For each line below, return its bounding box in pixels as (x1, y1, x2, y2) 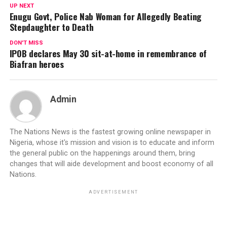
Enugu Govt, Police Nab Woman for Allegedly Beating (9, 10, 202, 23)
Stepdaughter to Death (9, 20, 94, 34)
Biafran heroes (9, 57, 64, 71)
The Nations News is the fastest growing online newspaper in (9, 128, 211, 137)
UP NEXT (9, 3, 34, 10)
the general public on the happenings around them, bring (9, 149, 195, 158)
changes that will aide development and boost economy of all (9, 160, 213, 169)
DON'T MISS (9, 40, 43, 47)
